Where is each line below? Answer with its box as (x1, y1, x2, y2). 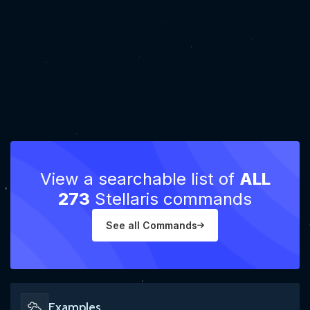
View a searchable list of (39, 169, 239, 189)
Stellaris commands (90, 189, 252, 209)
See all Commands (106, 219, 198, 231)
